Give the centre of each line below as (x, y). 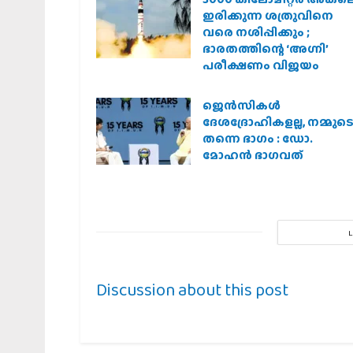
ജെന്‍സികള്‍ (242, 105)
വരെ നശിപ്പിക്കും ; (256, 32)
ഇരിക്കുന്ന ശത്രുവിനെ (268, 15)
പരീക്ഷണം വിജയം (261, 65)
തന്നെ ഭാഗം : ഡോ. (258, 138)
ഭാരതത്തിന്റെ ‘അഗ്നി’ (266, 48)
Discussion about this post (192, 289)
